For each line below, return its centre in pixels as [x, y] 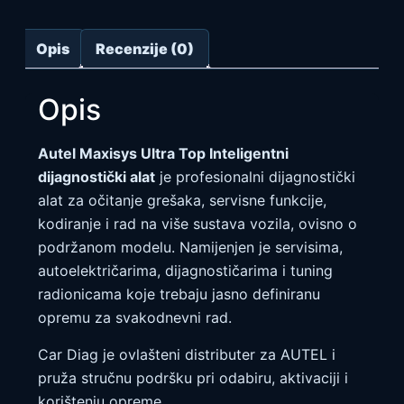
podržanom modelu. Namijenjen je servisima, [190, 248]
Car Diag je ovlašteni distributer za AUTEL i [187, 354]
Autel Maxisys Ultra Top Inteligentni [163, 154]
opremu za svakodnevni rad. [135, 318]
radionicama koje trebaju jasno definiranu [179, 294]
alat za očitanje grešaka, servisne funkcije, [182, 201]
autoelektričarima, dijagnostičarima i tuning [185, 271]
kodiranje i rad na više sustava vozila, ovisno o [197, 224]
